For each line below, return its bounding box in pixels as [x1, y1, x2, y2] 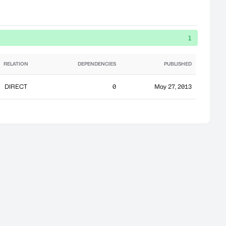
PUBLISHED [164, 61, 192, 67]
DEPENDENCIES [78, 61, 116, 67]
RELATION [3, 61, 28, 67]
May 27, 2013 [154, 83, 192, 90]
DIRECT [4, 83, 27, 90]
